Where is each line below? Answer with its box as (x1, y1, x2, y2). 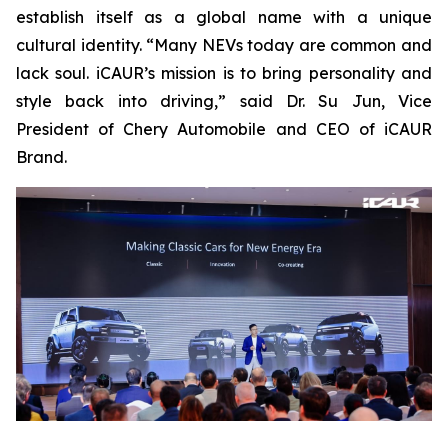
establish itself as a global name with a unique (16, 7, 432, 28)
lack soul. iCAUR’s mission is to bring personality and (16, 63, 432, 84)
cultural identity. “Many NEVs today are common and (16, 35, 432, 56)
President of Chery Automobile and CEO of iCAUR (16, 119, 432, 140)
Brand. (16, 147, 67, 168)
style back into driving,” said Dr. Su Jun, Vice (16, 91, 432, 112)
